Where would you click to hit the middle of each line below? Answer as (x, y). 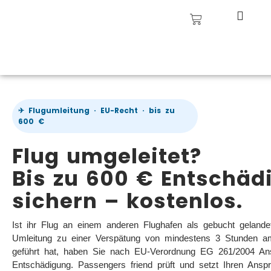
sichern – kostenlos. (127, 201)
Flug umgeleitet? (107, 156)
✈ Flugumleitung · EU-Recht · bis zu (96, 110)
